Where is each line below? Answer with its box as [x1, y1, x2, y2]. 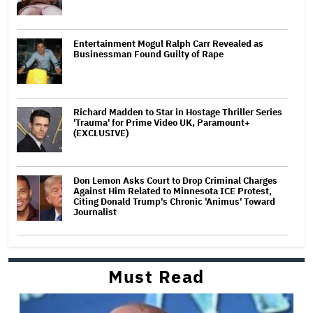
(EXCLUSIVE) [73, 126, 129, 139]
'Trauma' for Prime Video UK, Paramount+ [73, 116, 250, 129]
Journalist [73, 205, 117, 218]
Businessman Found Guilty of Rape [73, 48, 224, 60]
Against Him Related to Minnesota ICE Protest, [73, 184, 272, 197]
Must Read [108, 264, 205, 288]
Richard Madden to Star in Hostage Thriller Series [73, 105, 282, 118]
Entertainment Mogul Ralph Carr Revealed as [73, 37, 263, 50]
